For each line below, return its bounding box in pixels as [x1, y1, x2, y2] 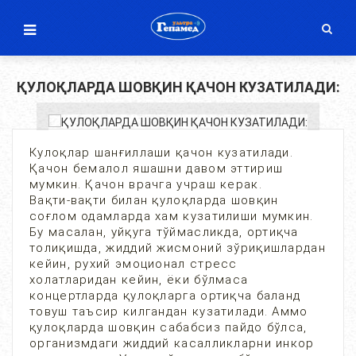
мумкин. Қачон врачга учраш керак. [29, 177, 262, 192]
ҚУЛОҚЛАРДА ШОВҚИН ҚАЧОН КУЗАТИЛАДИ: [16, 79, 340, 95]
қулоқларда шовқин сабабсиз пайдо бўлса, [29, 320, 308, 335]
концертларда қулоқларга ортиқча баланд [29, 288, 301, 303]
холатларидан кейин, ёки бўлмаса [29, 273, 249, 287]
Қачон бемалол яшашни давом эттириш [29, 161, 284, 176]
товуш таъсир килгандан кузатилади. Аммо [29, 304, 308, 319]
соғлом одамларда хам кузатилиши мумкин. [29, 209, 314, 223]
